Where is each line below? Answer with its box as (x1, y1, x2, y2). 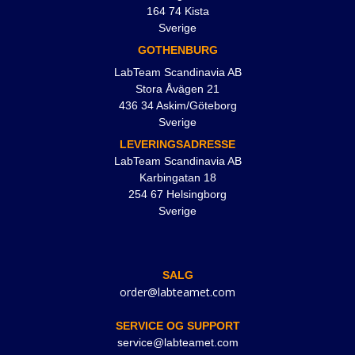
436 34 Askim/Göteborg (118, 99, 237, 113)
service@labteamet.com (116, 336, 239, 349)
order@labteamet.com (120, 284, 235, 300)
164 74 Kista (146, 5, 209, 18)
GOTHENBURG (137, 44, 218, 57)
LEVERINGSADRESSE (120, 138, 235, 151)
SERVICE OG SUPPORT (115, 319, 240, 333)
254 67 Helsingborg (128, 188, 227, 201)
